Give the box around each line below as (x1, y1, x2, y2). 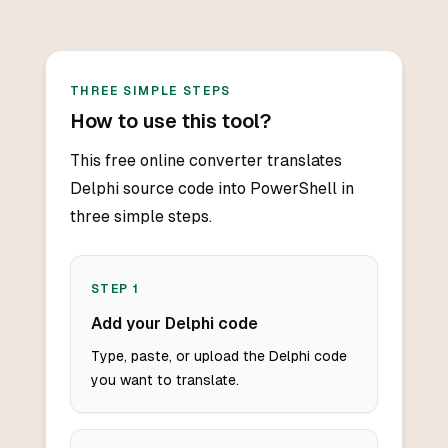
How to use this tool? (69, 110, 271, 133)
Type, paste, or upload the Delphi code (90, 348, 347, 365)
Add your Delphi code (90, 314, 258, 334)
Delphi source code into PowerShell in (69, 179, 354, 199)
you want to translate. (90, 372, 239, 389)
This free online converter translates (69, 151, 342, 171)
